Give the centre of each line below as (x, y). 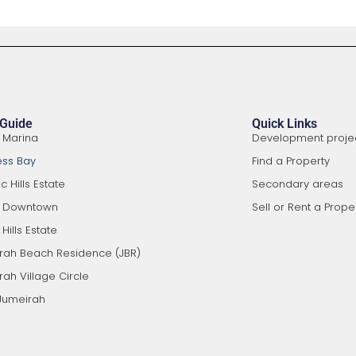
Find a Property (291, 161)
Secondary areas (298, 184)
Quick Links (284, 124)
